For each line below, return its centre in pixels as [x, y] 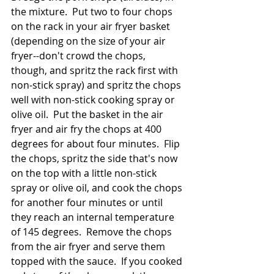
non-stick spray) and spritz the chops [97, 85]
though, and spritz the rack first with [96, 71]
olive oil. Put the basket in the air [88, 115]
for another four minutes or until [88, 203]
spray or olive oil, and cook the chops [98, 188]
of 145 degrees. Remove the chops [93, 232]
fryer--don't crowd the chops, [80, 56]
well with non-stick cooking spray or [94, 100]
